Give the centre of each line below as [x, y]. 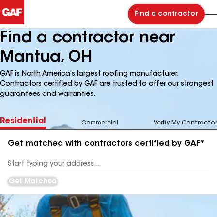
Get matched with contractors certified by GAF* [106, 144]
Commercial [100, 123]
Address [20, 167]
